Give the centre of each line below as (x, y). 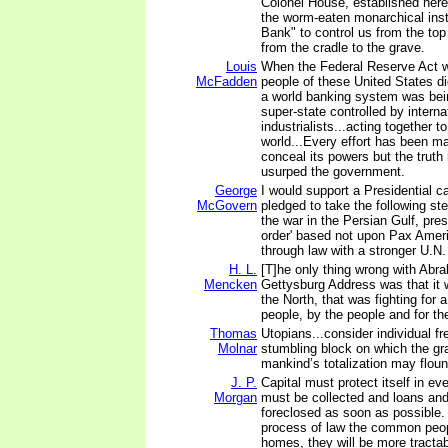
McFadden (226, 81)
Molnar (237, 348)
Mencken (230, 284)
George (236, 190)
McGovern (227, 205)
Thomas (233, 333)
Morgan (235, 397)
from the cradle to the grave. (343, 47)
